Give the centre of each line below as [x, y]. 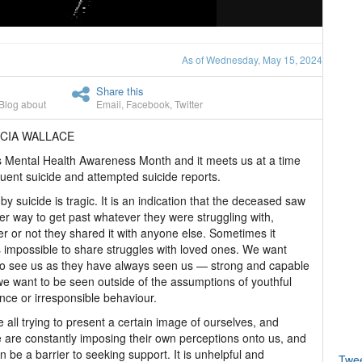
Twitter [189, 104]
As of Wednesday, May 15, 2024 [252, 59]
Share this [120, 91]
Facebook [148, 104]
